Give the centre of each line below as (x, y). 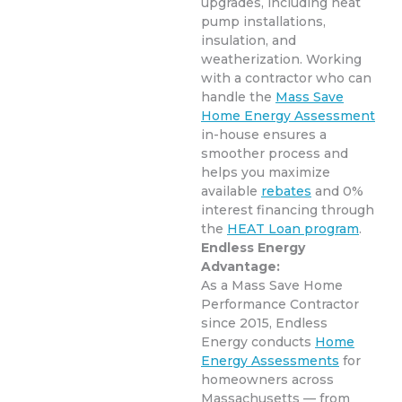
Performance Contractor (280, 304)
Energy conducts (258, 342)
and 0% (337, 191)
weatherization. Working (281, 59)
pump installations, (263, 22)
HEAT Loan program (293, 229)
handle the (238, 97)
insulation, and (249, 40)
